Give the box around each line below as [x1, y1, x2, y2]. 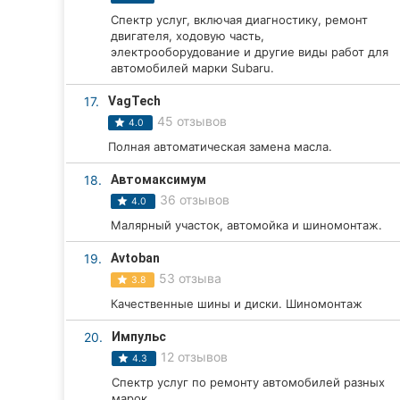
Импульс [112, 329, 166, 344]
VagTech [108, 94, 161, 108]
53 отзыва [158, 271, 221, 286]
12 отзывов [160, 349, 228, 364]
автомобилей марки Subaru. [111, 61, 274, 75]
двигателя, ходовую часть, [111, 29, 264, 43]
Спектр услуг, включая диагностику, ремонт [111, 12, 368, 27]
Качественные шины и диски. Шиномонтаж [111, 296, 362, 311]
